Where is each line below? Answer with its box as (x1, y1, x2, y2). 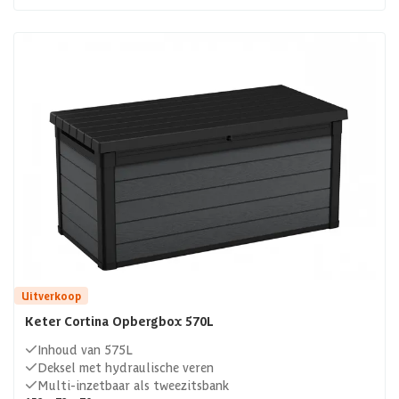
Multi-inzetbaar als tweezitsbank (37, 377, 229, 394)
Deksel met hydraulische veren (37, 359, 214, 376)
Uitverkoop (21, 289, 81, 303)
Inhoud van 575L (37, 341, 133, 358)
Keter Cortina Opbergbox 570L (25, 313, 214, 330)
